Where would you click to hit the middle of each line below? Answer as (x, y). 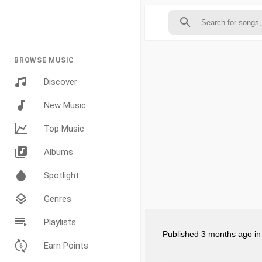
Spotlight (61, 175)
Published (182, 234)
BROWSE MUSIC (44, 60)
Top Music (64, 129)
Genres (58, 199)
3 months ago (227, 234)
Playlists (60, 222)
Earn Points (66, 246)
